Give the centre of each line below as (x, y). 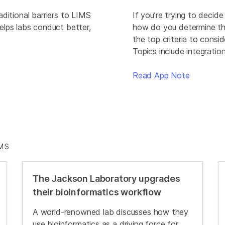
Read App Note (161, 75)
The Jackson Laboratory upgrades (106, 179)
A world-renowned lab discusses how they (111, 212)
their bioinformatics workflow (97, 192)
